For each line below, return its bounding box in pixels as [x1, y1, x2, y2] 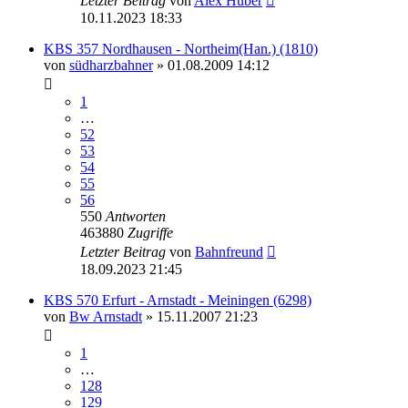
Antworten [106, 208, 166, 224]
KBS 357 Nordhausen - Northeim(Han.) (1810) [44, 40, 318, 56]
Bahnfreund [195, 243, 263, 260]
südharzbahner [69, 56, 153, 73]
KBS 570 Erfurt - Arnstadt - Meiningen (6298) [44, 291, 311, 308]
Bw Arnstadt [69, 308, 142, 324]
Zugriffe [127, 224, 173, 240]
